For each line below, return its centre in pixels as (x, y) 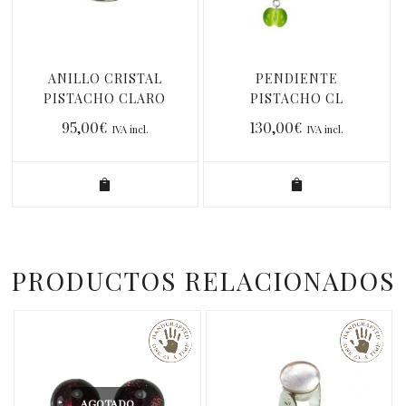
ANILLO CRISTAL (105, 78)
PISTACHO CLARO (105, 98)
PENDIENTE (296, 78)
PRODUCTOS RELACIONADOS (203, 280)
